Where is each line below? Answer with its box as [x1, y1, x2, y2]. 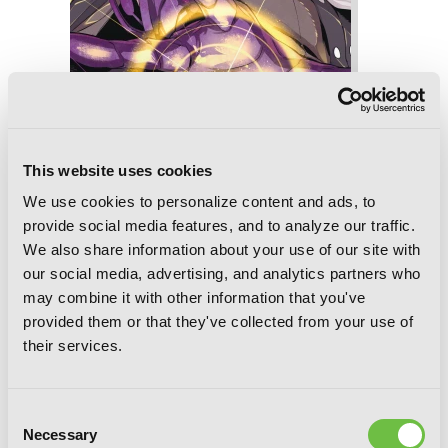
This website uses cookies [23, 161, 213, 179]
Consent [7, 406, 63, 423]
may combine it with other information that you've [23, 289, 366, 306]
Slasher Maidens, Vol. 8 [70, 168, 245, 190]
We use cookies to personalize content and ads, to [23, 193, 376, 210]
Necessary [23, 426, 97, 443]
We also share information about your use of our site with [23, 241, 421, 258]
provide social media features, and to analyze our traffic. [23, 217, 415, 234]
